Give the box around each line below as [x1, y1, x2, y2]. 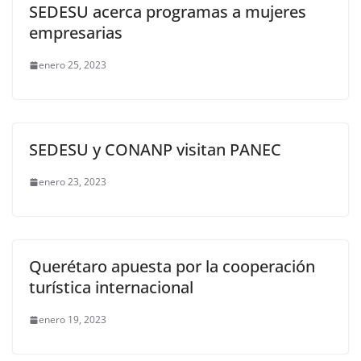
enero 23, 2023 [39, 175, 106, 189]
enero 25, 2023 [39, 58, 106, 73]
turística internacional [29, 276, 193, 299]
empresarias [29, 22, 122, 44]
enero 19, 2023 [39, 313, 106, 327]
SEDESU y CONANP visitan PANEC [29, 139, 281, 161]
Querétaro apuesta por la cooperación [29, 255, 315, 278]
